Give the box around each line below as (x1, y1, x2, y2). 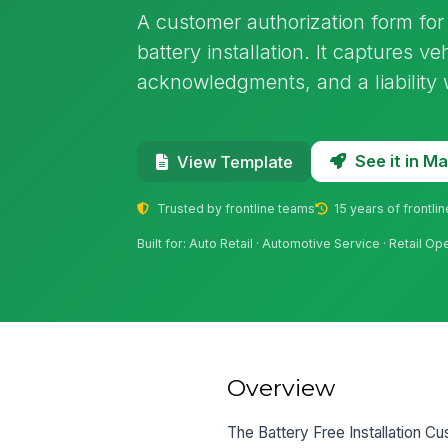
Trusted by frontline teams (153, 200, 315, 216)
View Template (176, 151, 293, 172)
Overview (227, 373, 336, 402)
